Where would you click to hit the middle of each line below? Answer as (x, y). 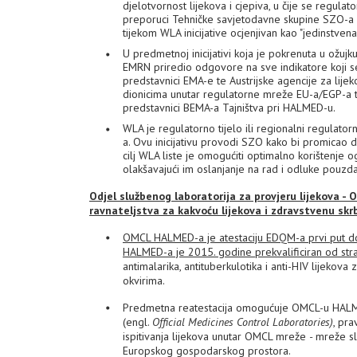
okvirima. (144, 280)
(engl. (137, 322)
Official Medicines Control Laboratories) (243, 322)
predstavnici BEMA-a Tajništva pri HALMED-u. (229, 108)
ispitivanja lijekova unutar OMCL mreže (216, 336)
